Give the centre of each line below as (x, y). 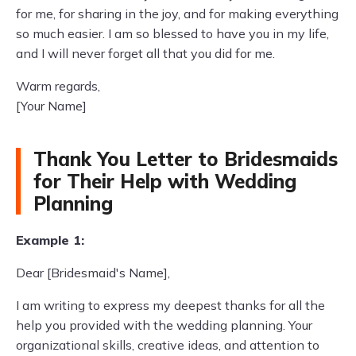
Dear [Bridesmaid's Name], (93, 273)
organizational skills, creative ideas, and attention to (168, 345)
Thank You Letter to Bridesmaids (186, 159)
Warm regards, (58, 86)
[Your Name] (51, 106)
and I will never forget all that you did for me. (145, 53)
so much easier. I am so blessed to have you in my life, (172, 33)
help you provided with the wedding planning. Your (164, 325)
